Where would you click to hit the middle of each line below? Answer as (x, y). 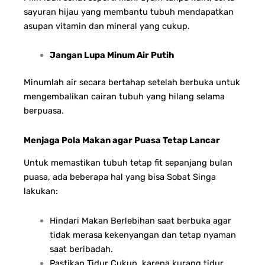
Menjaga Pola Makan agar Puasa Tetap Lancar (122, 140)
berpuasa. (44, 111)
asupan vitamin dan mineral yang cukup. (107, 26)
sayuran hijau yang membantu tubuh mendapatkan (129, 12)
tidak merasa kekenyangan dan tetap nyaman (143, 235)
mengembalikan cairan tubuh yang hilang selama (124, 97)
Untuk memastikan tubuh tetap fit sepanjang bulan (128, 163)
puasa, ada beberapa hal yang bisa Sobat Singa (120, 177)
